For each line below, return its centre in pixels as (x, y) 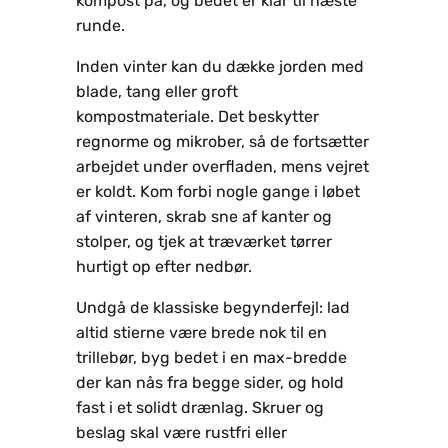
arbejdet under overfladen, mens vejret (222, 166)
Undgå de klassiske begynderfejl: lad (213, 307)
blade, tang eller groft (157, 91)
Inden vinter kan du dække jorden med (220, 66)
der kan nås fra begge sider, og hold (210, 382)
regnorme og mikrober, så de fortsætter (222, 141)
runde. (100, 25)
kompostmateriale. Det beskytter (197, 116)
